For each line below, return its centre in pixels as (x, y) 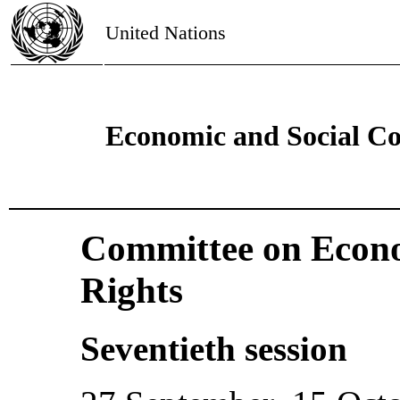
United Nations (166, 33)
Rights (132, 291)
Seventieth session (214, 349)
